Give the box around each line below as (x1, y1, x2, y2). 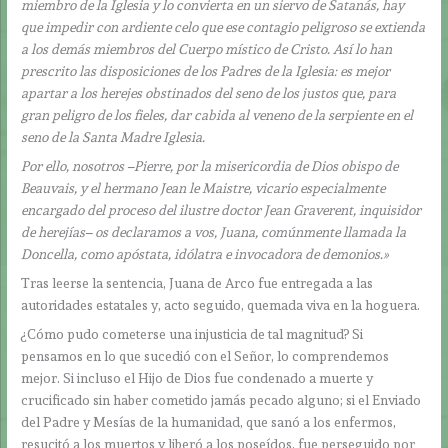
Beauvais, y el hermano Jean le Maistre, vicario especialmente (21, 180, 386, 197)
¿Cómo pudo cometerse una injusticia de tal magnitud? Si (21, 325, 364, 342)
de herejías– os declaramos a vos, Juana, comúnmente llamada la (21, 224, 407, 241)
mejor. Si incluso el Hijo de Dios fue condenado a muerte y (21, 369, 374, 386)
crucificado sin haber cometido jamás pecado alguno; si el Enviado (21, 391, 422, 408)
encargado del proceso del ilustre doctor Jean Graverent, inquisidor (21, 202, 422, 219)
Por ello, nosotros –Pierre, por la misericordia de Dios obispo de (21, 158, 399, 175)
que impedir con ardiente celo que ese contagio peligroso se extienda (21, 19, 426, 36)
